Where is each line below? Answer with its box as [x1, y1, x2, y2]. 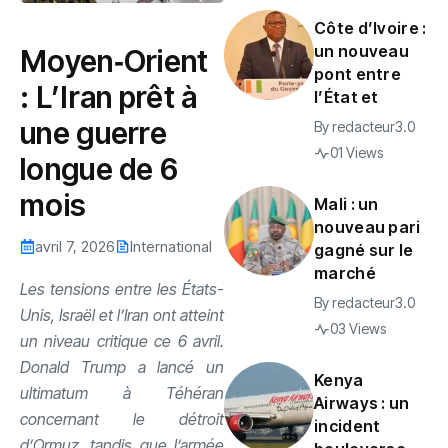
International [130, 236, 212, 256]
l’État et [314, 87, 379, 107]
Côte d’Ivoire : [314, 18, 427, 38]
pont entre [314, 64, 402, 84]
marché [314, 263, 376, 283]
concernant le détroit [20, 408, 224, 429]
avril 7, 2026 [35, 236, 115, 256]
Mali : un [314, 194, 379, 214]
